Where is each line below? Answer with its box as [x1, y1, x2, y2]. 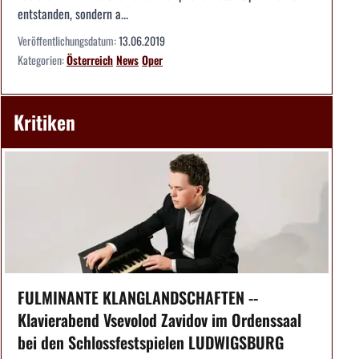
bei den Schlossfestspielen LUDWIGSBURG [18, 329, 284, 354]
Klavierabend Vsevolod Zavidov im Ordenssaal [18, 307, 301, 332]
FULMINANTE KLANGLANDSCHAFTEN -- [18, 284, 258, 309]
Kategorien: [18, 51, 67, 69]
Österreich [67, 51, 113, 69]
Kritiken [14, 107, 75, 137]
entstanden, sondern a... [18, 4, 128, 24]
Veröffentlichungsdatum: [18, 32, 119, 50]
